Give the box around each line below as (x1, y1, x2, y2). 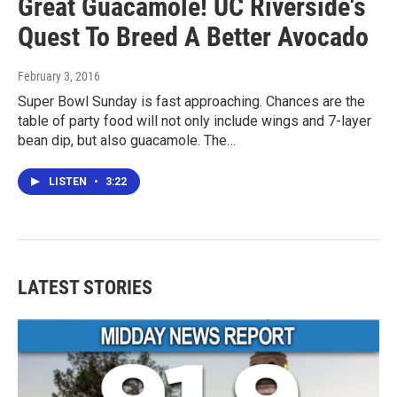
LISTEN (49, 175, 90, 188)
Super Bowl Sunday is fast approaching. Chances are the (18, 92, 365, 110)
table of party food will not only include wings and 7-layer (18, 112, 371, 129)
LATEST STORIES (18, 276, 152, 299)
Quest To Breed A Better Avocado (18, 20, 369, 52)
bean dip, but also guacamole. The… (18, 131, 236, 149)
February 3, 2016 (18, 68, 100, 83)
